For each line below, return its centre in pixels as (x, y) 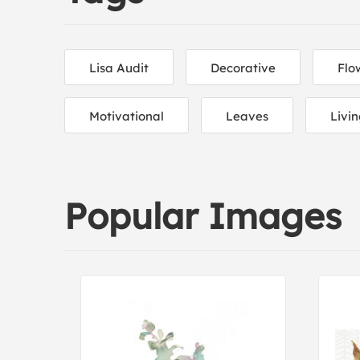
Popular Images (203, 216)
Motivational (127, 116)
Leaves (247, 116)
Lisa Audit (119, 68)
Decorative (243, 68)
